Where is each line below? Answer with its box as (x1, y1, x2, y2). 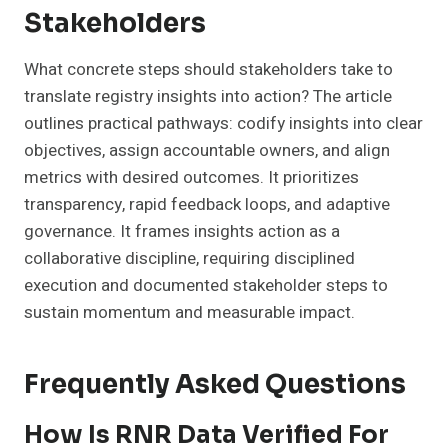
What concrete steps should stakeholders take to (24, 57, 393, 83)
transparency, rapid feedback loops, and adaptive (24, 192, 390, 218)
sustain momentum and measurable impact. (24, 300, 355, 326)
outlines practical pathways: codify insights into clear (24, 111, 423, 137)
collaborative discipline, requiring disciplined (24, 246, 355, 272)
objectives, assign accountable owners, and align (24, 138, 390, 164)
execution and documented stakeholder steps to (24, 273, 388, 299)
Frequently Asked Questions (24, 368, 406, 402)
